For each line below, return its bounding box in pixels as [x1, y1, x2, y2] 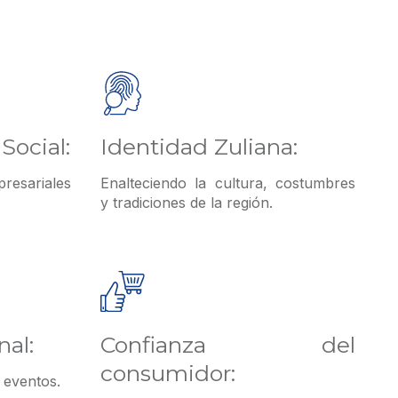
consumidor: [99, 360, 235, 387]
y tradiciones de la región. [99, 194, 273, 212]
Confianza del [99, 331, 355, 359]
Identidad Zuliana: [99, 133, 298, 161]
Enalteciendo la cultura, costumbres [99, 174, 355, 193]
